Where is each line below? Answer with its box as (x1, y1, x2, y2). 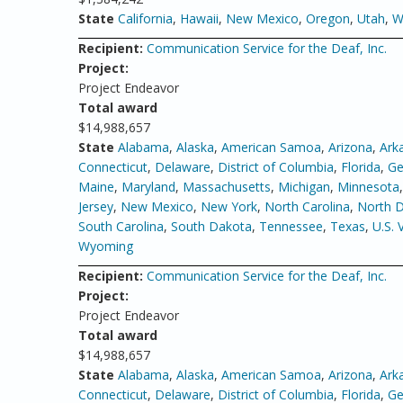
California (118, 10, 173, 27)
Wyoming (78, 237, 133, 255)
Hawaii (180, 10, 219, 27)
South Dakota (171, 218, 252, 235)
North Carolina (264, 198, 350, 215)
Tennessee (259, 218, 323, 235)
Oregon (306, 10, 350, 27)
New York (201, 198, 257, 215)
